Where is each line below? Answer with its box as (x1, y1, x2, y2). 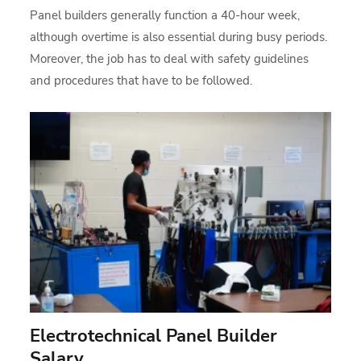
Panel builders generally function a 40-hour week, (30, 6, 301, 23)
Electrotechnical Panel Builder (30, 323, 278, 348)
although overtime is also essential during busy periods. (30, 28, 328, 45)
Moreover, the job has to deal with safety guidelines (30, 50, 309, 67)
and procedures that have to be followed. (30, 72, 253, 89)
